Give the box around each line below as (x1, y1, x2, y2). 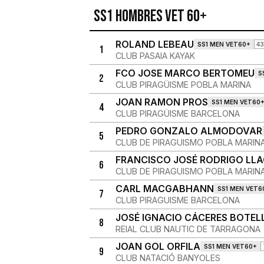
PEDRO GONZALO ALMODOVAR (115, 125, 262, 137)
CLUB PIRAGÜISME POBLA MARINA (115, 80, 251, 90)
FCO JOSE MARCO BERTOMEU (115, 67, 255, 79)
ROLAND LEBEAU (115, 38, 194, 50)
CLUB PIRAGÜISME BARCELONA (115, 108, 240, 118)
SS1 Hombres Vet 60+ (93, 6, 207, 26)
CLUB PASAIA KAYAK (115, 51, 195, 61)
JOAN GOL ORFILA (115, 240, 200, 252)
